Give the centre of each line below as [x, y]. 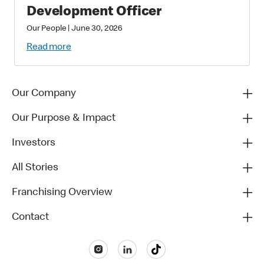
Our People [47, 29]
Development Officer [97, 13]
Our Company [44, 94]
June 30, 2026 [97, 29]
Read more [49, 48]
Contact [30, 218]
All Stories [35, 168]
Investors [34, 143]
